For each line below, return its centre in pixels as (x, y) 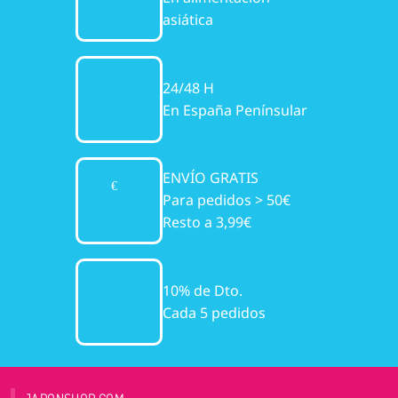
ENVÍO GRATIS (211, 178)
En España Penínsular (235, 110)
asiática (188, 20)
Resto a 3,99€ (207, 223)
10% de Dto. (203, 290)
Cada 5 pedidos (214, 312)
